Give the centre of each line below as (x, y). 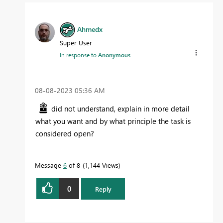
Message (49, 165)
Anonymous (114, 55)
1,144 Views (102, 165)
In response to (79, 55)
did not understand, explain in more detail (120, 109)
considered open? (65, 134)
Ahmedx (90, 29)
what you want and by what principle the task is (113, 121)
